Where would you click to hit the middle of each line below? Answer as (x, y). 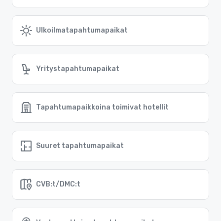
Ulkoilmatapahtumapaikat (82, 31)
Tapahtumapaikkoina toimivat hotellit (102, 108)
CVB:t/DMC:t (58, 184)
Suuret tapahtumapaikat (80, 146)
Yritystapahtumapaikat (78, 69)
